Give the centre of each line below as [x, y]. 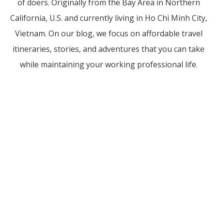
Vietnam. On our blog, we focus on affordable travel [108, 34]
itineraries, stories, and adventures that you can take [108, 49]
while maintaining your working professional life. [108, 65]
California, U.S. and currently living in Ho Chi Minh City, [108, 18]
